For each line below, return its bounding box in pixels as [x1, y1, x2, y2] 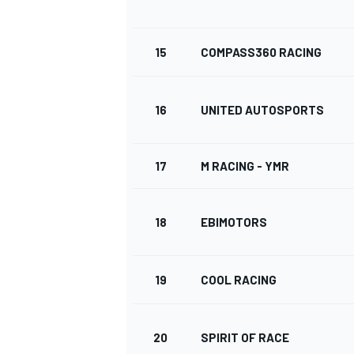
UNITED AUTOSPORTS [201, 103, 324, 118]
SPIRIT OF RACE [201, 330, 289, 345]
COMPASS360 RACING [201, 45, 322, 60]
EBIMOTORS [201, 215, 267, 230]
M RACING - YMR [201, 159, 289, 174]
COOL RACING [201, 273, 277, 288]
